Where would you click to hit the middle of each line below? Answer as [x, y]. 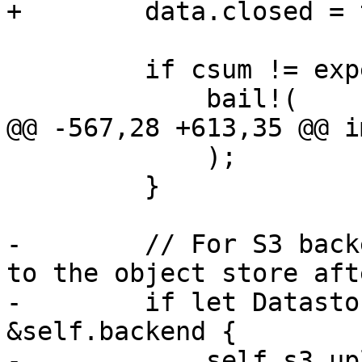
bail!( [106, 99]
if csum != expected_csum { [76, 70]
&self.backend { [122, 332]
